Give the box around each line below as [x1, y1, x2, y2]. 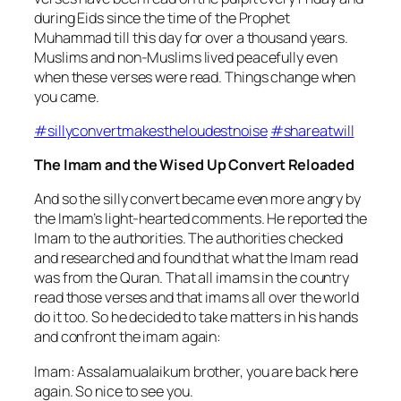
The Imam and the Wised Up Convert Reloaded [34, 155, 354, 175]
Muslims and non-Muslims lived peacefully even [34, 47, 337, 67]
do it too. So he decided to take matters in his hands [34, 307, 358, 328]
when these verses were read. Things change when [34, 66, 356, 87]
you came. [34, 86, 100, 107]
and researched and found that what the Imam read [34, 248, 359, 269]
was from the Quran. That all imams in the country [34, 268, 350, 288]
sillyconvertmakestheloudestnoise [47, 120, 268, 141]
